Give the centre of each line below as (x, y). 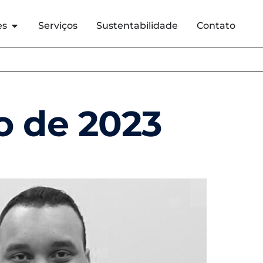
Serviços (58, 26)
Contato (216, 26)
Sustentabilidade (137, 26)
